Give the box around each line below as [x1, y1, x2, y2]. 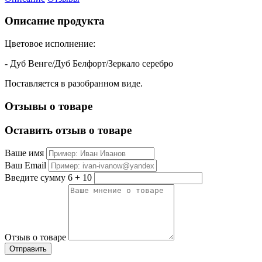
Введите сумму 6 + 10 [5, 173, 92, 183]
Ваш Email [5, 160, 46, 171]
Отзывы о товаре [5, 99, 92, 112]
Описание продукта [5, 15, 105, 27]
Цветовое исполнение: [5, 39, 95, 49]
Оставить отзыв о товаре [5, 123, 132, 136]
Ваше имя [5, 148, 44, 158]
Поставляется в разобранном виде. [5, 78, 143, 89]
